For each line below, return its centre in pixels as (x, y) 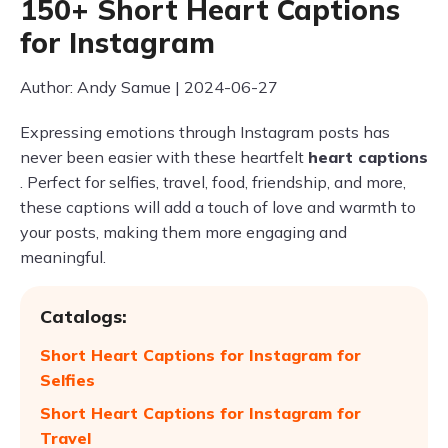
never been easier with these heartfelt (164, 157)
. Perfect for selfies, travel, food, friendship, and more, (213, 182)
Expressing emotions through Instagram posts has (205, 132)
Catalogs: (83, 316)
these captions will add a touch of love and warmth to (218, 207)
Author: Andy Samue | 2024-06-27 (149, 87)
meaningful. (63, 257)
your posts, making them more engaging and (183, 232)
